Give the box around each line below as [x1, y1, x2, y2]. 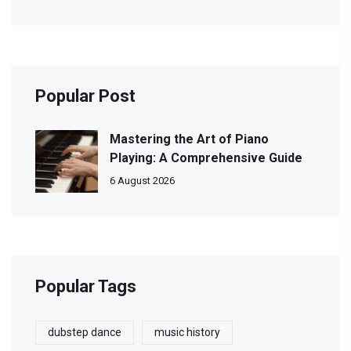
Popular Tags [35, 277, 136, 297]
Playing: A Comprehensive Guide [110, 150, 302, 166]
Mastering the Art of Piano [110, 132, 269, 147]
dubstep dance [48, 326, 121, 339]
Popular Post [35, 86, 136, 107]
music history [154, 326, 220, 339]
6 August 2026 [110, 175, 175, 187]
